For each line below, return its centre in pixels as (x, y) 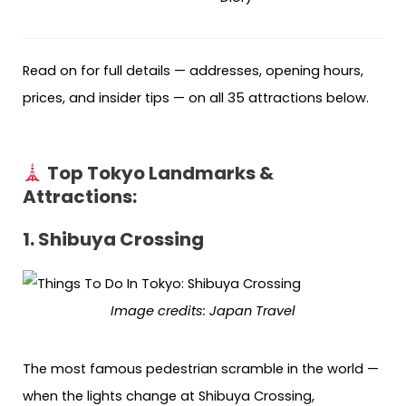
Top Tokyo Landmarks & (158, 173)
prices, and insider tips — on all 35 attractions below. (196, 98)
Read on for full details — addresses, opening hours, (193, 71)
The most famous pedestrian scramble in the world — (201, 369)
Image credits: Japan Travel (203, 310)
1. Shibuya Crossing (113, 239)
